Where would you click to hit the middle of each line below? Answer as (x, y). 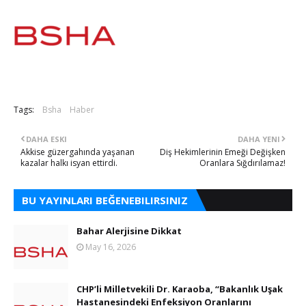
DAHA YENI (259, 139)
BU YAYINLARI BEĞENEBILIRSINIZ (105, 200)
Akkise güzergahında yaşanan (78, 152)
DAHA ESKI (46, 139)
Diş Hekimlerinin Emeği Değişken (223, 152)
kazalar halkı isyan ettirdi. (69, 163)
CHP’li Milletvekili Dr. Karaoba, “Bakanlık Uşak (180, 289)
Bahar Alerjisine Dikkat (129, 231)
